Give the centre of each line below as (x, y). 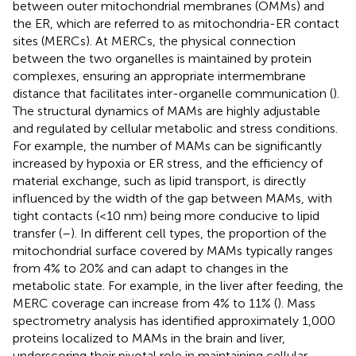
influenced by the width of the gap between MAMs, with (172, 198)
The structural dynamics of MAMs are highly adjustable (166, 110)
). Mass (296, 303)
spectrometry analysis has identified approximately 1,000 (174, 320)
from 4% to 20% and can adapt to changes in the (151, 268)
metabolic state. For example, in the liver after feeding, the (178, 285)
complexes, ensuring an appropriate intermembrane (159, 75)
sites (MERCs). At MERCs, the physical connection (154, 41)
